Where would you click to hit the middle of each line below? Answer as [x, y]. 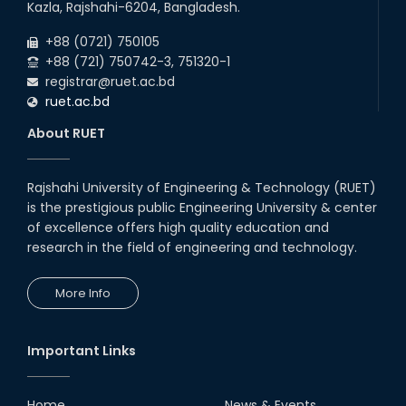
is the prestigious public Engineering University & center [202, 207]
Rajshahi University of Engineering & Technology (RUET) [202, 187]
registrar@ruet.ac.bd [106, 81]
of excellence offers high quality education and [178, 227]
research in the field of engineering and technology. [192, 247]
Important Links [82, 350]
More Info [83, 293]
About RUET [66, 133]
